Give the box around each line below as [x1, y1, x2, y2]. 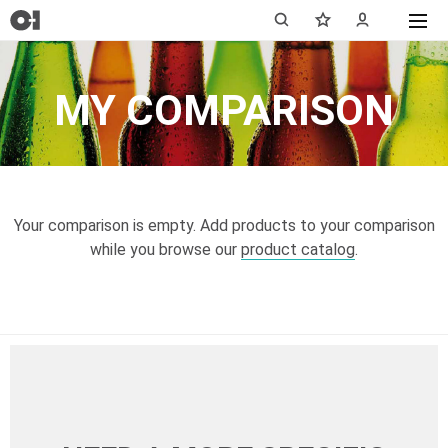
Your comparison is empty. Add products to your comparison [13, 216, 435, 235]
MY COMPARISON [54, 86, 394, 135]
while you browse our [90, 240, 241, 259]
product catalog [241, 240, 355, 259]
